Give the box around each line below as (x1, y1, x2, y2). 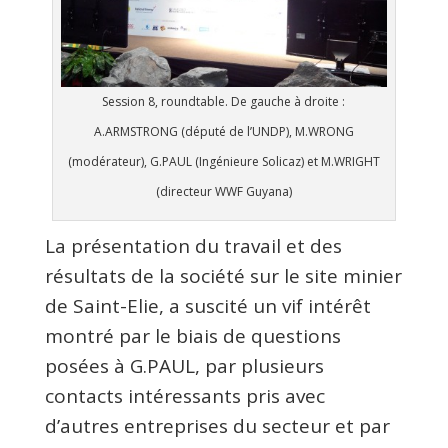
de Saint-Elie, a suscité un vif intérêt (44, 293, 371, 320)
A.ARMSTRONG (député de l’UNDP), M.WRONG (93, 123, 354, 141)
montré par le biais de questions (44, 323, 341, 350)
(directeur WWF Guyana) (155, 183, 292, 201)
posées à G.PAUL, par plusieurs (44, 353, 324, 380)
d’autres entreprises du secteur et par (44, 413, 390, 440)
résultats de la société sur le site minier (44, 263, 402, 290)
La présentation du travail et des (44, 233, 342, 260)
